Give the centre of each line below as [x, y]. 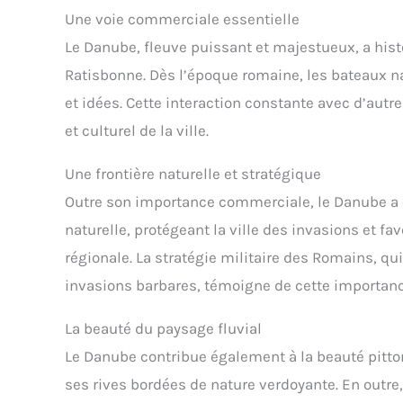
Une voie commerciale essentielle [182, 18]
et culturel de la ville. [137, 130]
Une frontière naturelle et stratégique [193, 173]
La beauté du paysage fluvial [163, 328]
